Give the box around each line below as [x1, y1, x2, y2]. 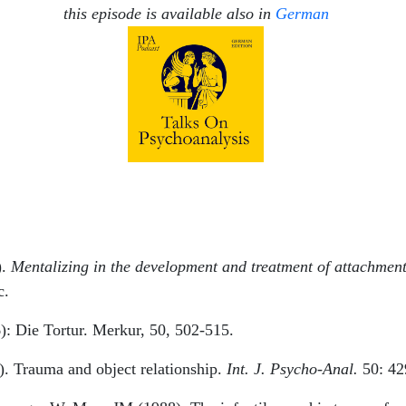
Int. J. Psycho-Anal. [227, 359, 358, 378]
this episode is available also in [63, 4, 275, 23]
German [275, 4, 329, 23]
